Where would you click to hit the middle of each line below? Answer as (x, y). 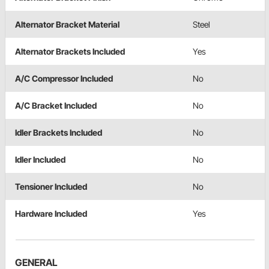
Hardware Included (51, 214)
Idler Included (40, 160)
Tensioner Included (51, 187)
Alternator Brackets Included (70, 52)
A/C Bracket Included (56, 106)
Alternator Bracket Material (67, 25)
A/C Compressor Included (64, 79)
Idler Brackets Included (59, 133)
